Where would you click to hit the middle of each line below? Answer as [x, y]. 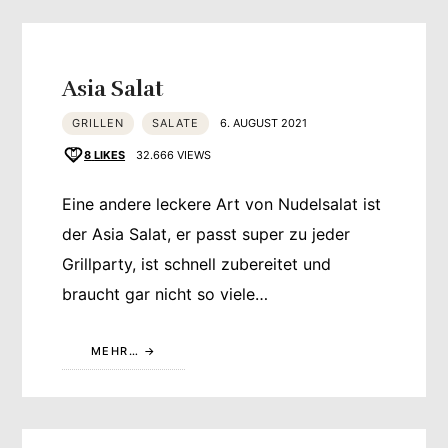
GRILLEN [98, 122]
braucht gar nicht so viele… [165, 293]
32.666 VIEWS [174, 154]
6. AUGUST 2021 [264, 122]
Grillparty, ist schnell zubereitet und [197, 263]
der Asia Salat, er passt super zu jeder [206, 233]
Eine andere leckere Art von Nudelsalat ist [222, 203]
